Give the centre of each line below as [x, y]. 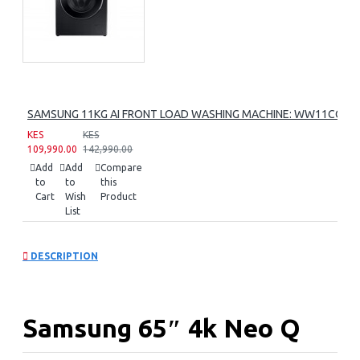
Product [119, 196]
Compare [121, 168]
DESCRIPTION [63, 256]
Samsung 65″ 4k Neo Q [162, 328]
